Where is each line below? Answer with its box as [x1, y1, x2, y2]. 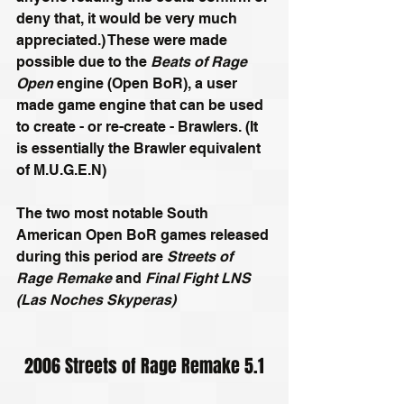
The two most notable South [16, 204, 212, 222]
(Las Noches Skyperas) [16, 290, 176, 308]
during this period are [16, 247, 167, 265]
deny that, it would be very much [16, 9, 241, 27]
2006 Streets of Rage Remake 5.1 [24, 352, 264, 380]
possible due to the [16, 52, 151, 70]
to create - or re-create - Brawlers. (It [16, 117, 262, 135]
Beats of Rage [151, 52, 251, 70]
